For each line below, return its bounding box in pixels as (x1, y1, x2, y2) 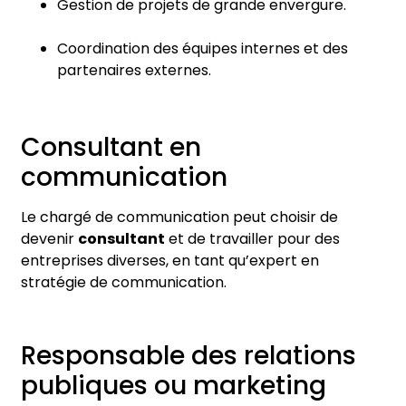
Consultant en (21, 129, 201, 165)
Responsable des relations (21, 338, 356, 374)
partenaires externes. (57, 59, 211, 81)
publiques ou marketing (21, 368, 326, 404)
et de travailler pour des (165, 227, 340, 249)
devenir (21, 227, 78, 249)
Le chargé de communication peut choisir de (21, 206, 338, 227)
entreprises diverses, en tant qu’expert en (21, 249, 319, 271)
